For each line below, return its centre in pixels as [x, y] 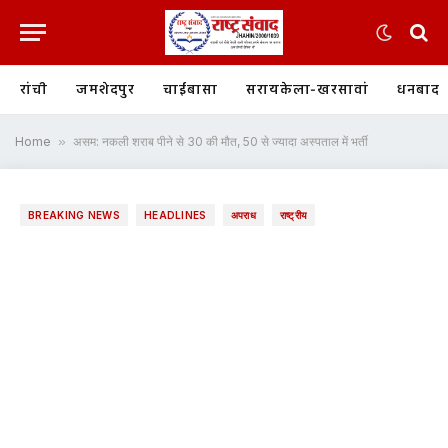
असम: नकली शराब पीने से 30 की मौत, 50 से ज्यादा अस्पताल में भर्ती [220, 141]
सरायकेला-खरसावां [307, 90]
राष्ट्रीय [293, 215]
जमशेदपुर [105, 90]
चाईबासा [190, 90]
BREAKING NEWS [74, 215]
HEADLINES [175, 215]
